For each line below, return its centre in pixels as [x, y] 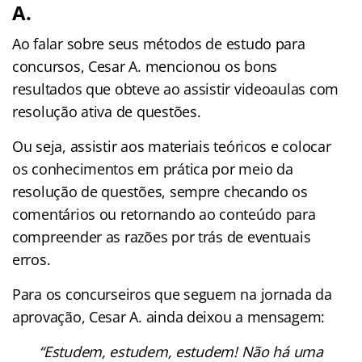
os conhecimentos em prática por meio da [153, 168]
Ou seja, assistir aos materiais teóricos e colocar [172, 146]
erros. [32, 259]
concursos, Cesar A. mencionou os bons [145, 66]
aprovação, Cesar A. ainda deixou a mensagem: [169, 316]
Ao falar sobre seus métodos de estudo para [159, 43]
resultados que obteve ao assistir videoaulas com [176, 88]
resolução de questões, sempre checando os [160, 191]
